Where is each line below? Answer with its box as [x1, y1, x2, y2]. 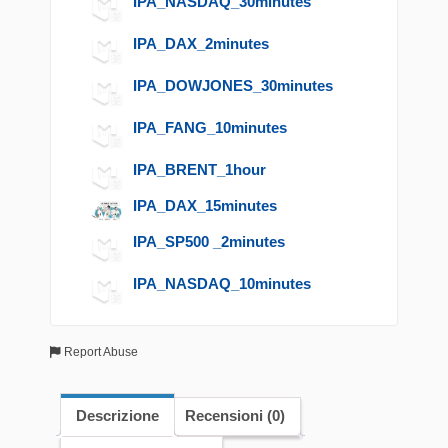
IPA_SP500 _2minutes [133, 232, 285, 250]
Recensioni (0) [185, 407, 285, 425]
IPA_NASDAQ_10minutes [133, 274, 311, 292]
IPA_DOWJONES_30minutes [133, 77, 333, 94]
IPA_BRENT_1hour [133, 161, 266, 178]
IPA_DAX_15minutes [133, 196, 277, 214]
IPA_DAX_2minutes [133, 35, 269, 52]
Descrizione [76, 407, 159, 425]
